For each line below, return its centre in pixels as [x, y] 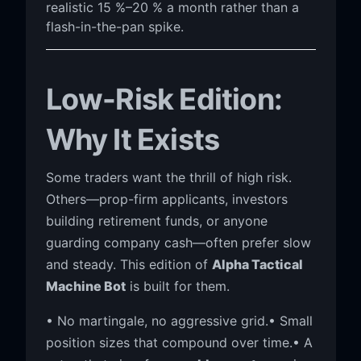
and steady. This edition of [129, 264]
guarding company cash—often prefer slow [178, 242]
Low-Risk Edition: [164, 99]
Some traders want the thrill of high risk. [168, 177]
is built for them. [177, 286]
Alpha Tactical [257, 264]
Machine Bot [85, 286]
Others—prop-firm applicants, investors [166, 199]
